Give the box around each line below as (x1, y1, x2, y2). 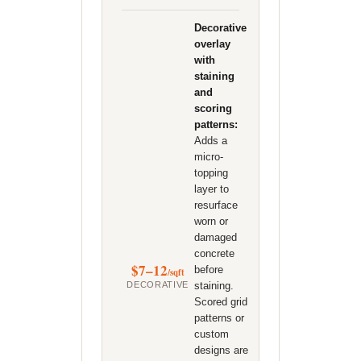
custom (193, 328, 229, 340)
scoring (193, 102, 232, 114)
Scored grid (193, 296, 247, 308)
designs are (193, 344, 248, 356)
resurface (193, 199, 238, 211)
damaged (193, 231, 237, 243)
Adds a (193, 135, 227, 147)
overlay (193, 38, 230, 50)
